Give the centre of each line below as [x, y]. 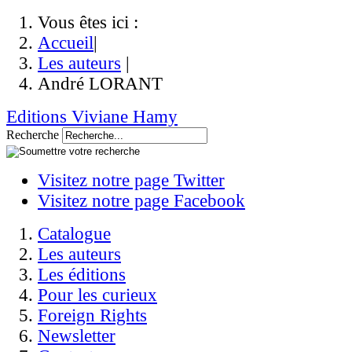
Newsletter [77, 336]
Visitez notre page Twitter [131, 180]
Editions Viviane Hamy [92, 117]
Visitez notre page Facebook [141, 201]
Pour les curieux [97, 295]
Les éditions [82, 275]
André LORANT [100, 84]
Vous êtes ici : [88, 22]
